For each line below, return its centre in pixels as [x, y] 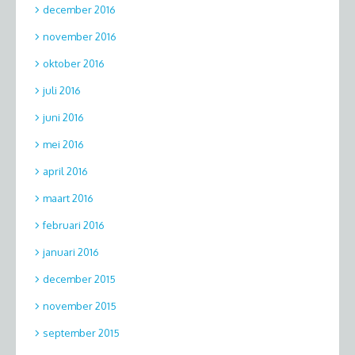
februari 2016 [74, 225]
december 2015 [79, 279]
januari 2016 [71, 252]
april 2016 [65, 172]
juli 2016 [62, 91]
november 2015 [80, 306]
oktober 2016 [74, 64]
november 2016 [80, 37]
